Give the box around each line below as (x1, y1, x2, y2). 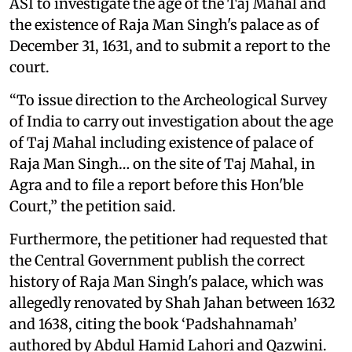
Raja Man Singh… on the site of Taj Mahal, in (9, 154, 315, 173)
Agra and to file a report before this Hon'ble (9, 175, 303, 194)
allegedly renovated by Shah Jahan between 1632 (9, 293, 335, 312)
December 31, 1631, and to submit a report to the (9, 36, 330, 55)
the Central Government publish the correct (9, 251, 305, 269)
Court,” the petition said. (9, 196, 176, 215)
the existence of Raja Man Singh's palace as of (9, 15, 319, 34)
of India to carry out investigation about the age (9, 112, 333, 130)
